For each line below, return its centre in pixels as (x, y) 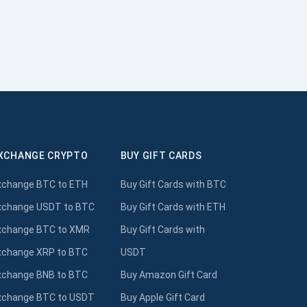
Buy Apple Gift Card (162, 297)
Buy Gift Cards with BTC (173, 184)
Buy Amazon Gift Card (169, 274)
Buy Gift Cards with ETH (173, 207)
